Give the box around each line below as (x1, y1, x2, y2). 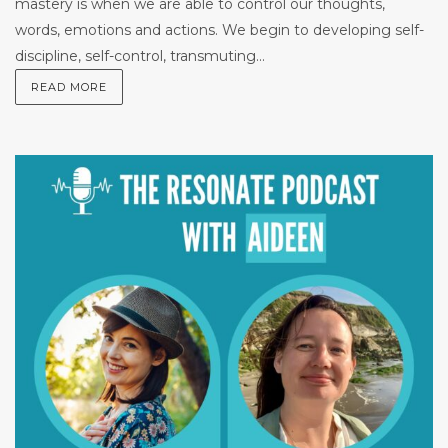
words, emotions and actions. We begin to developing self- (15, 20, 424, 39)
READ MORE (31, 79, 107, 94)
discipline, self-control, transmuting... (15, 46, 265, 65)
